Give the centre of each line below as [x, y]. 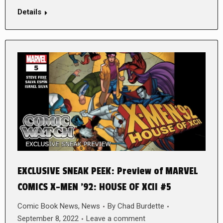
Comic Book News [48, 206]
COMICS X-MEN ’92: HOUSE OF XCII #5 [94, 187]
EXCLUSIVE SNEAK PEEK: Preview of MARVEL [108, 171]
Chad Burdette [141, 206]
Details [29, 12]
